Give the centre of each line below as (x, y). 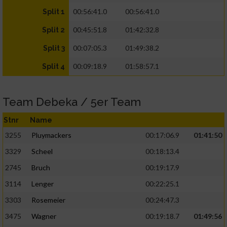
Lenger (43, 184)
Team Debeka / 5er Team (72, 102)
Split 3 (54, 48)
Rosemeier (48, 200)
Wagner (44, 216)
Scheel (42, 152)
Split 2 (53, 30)
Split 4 (53, 67)
